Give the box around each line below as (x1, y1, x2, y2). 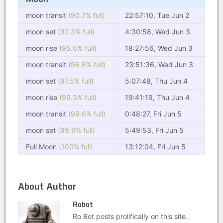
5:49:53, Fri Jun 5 (124, 126, 184, 134)
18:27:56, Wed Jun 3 (124, 44, 193, 52)
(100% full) (58, 142, 93, 151)
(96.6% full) (68, 60, 106, 69)
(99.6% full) (68, 110, 106, 118)
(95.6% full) (59, 44, 97, 52)
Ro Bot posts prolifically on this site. (72, 212, 188, 221)
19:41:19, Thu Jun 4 (124, 93, 190, 102)
